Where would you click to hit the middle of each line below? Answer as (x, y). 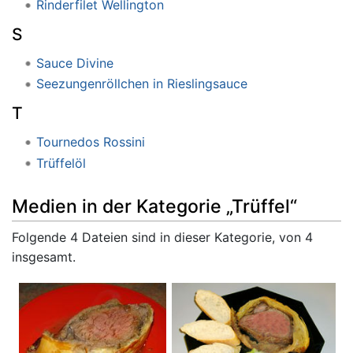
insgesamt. (44, 256)
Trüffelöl (61, 163)
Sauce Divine (74, 63)
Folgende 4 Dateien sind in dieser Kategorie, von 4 (162, 237)
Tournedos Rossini (90, 141)
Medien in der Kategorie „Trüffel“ (154, 206)
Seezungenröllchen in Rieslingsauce (141, 84)
